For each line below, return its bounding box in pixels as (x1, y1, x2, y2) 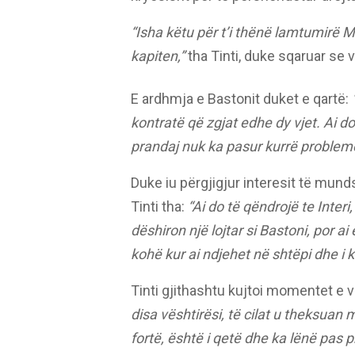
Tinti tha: (130, 198, 188, 216)
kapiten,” (130, 48, 185, 65)
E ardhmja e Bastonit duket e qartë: (130, 90, 352, 108)
